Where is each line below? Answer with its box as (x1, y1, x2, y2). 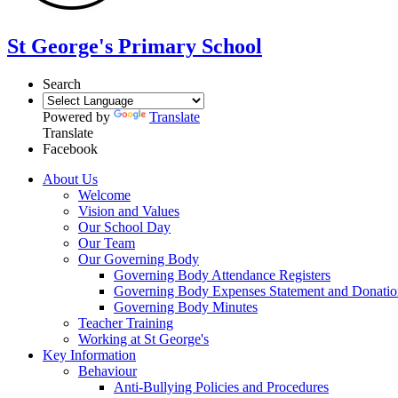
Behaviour (78, 362, 137, 378)
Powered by (43, 108, 114, 124)
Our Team (78, 235, 135, 251)
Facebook (43, 140, 98, 156)
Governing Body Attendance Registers (114, 267, 330, 283)
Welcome (78, 187, 131, 203)
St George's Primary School (7, 34, 262, 58)
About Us (43, 171, 98, 187)
